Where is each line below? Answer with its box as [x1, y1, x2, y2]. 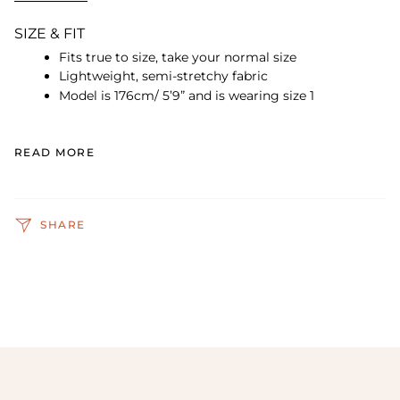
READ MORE [14, 145, 95, 159]
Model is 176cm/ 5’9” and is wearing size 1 [59, 87, 314, 104]
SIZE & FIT [14, 24, 88, 42]
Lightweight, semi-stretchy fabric [59, 68, 271, 85]
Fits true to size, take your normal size [59, 48, 300, 65]
